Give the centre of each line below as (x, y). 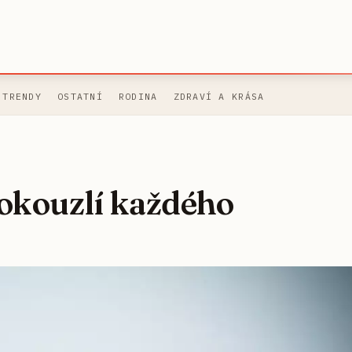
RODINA (138, 97)
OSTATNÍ (80, 97)
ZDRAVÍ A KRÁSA (219, 97)
